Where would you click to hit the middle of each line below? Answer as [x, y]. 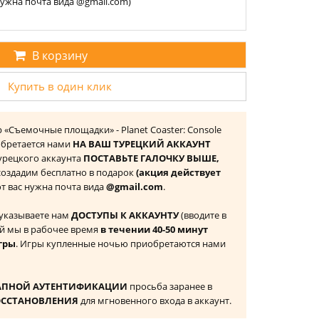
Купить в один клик [59, 86]
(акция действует [178, 172]
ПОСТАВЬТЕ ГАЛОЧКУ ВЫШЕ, [151, 158]
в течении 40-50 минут [154, 229]
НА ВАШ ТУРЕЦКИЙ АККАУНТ [142, 144]
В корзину [59, 56]
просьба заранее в [170, 286]
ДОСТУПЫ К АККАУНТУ [125, 215]
